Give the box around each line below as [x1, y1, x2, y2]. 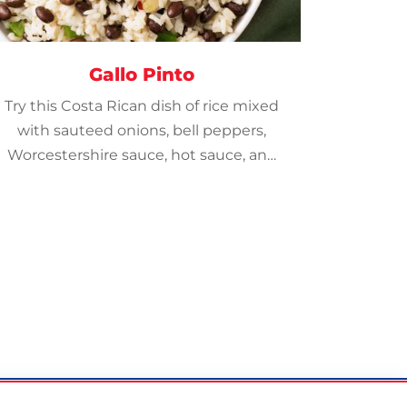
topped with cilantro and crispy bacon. [2, 171, 282, 188]
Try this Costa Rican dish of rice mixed [5, 97, 279, 114]
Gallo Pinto [89, 64, 194, 85]
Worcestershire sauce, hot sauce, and [6, 146, 277, 164]
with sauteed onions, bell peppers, [17, 122, 266, 139]
